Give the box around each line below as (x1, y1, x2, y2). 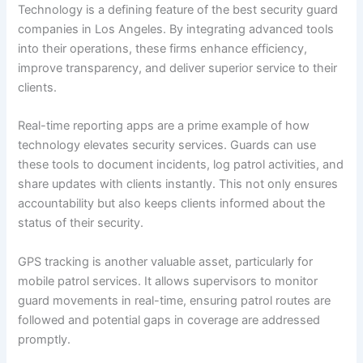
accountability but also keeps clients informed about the (18, 196, 326, 211)
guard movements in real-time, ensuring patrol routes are (18, 293, 331, 308)
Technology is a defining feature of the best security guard (18, 2, 339, 18)
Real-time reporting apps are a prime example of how (18, 118, 310, 134)
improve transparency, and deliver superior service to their (18, 61, 338, 76)
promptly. (18, 331, 71, 347)
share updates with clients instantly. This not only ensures (18, 177, 339, 192)
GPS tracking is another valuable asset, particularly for (18, 254, 314, 269)
